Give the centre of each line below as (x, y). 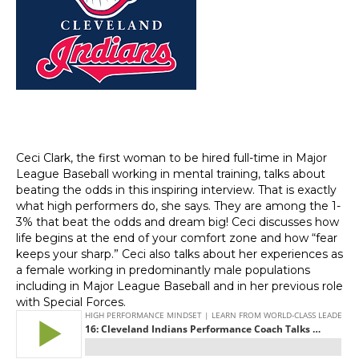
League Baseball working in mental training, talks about (171, 174)
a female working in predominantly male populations (163, 270)
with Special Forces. (71, 303)
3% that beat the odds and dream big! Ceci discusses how (177, 222)
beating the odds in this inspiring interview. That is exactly (176, 190)
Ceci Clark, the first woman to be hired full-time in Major (171, 158)
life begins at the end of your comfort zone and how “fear (177, 238)
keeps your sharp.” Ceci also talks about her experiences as (179, 254)
